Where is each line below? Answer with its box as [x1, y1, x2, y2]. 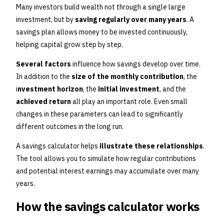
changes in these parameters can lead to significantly [16, 109, 183, 119]
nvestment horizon [17, 84, 83, 94]
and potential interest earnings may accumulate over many [16, 166, 199, 176]
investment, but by [16, 15, 75, 24]
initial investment [98, 84, 159, 94]
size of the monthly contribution [71, 72, 183, 81]
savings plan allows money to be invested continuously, [16, 27, 187, 37]
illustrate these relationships [99, 141, 203, 151]
